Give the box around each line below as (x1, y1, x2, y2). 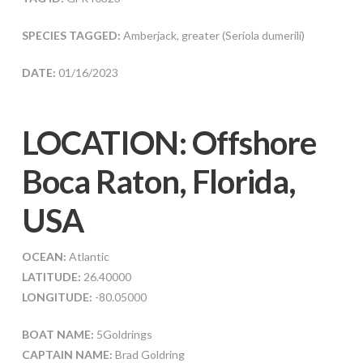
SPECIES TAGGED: (21, 28, 123, 42)
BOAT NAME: (21, 327, 94, 341)
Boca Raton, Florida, (21, 161, 297, 201)
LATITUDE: (21, 269, 81, 284)
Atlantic (66, 249, 109, 263)
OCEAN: (21, 249, 66, 263)
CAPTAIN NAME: (21, 347, 113, 361)
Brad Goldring (112, 347, 185, 361)
